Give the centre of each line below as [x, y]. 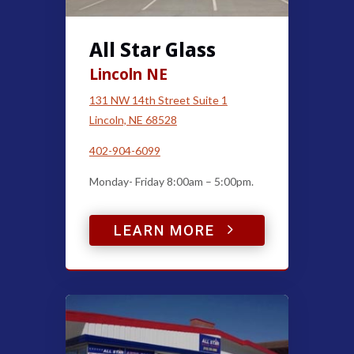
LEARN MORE [164, 230]
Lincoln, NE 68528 [133, 119]
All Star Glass [152, 49]
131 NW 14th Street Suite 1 [158, 100]
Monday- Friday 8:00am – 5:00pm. [171, 181]
